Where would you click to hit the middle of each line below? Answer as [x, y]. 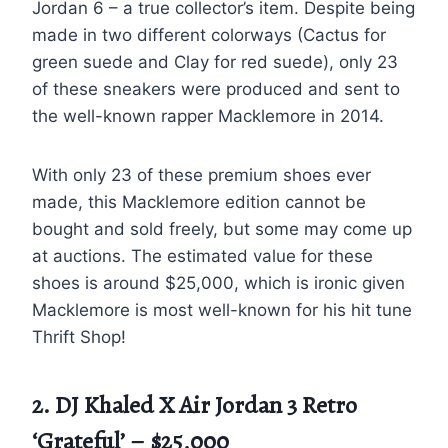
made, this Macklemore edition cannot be [199, 201]
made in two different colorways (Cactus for [209, 34]
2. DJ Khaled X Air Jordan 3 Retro [194, 404]
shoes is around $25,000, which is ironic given [218, 282]
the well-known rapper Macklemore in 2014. [208, 115]
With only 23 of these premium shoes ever [201, 174]
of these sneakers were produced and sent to [216, 88]
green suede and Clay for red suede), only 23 [215, 61]
